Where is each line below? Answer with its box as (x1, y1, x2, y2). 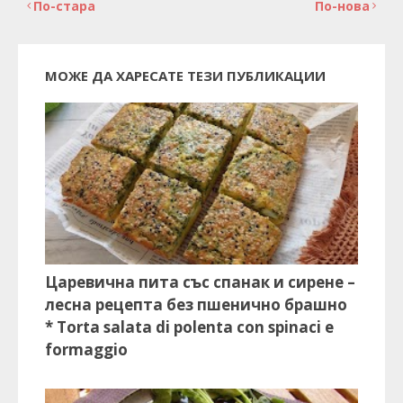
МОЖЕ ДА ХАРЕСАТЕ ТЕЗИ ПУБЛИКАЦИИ (45, 67, 326, 85)
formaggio (45, 339, 128, 361)
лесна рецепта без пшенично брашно (45, 294, 347, 316)
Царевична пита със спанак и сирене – (45, 272, 355, 293)
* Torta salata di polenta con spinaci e (45, 317, 334, 338)
